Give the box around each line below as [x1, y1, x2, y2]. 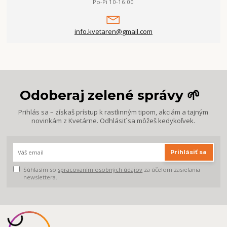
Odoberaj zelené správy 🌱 [20, 87, 201, 103]
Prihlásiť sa [170, 148, 207, 156]
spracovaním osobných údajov [58, 166, 143, 174]
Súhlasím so [23, 166, 58, 174]
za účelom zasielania [142, 166, 201, 174]
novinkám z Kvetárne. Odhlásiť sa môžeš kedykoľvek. [31, 116, 196, 125]
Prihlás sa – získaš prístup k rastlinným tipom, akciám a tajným [18, 107, 209, 117]
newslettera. [23, 173, 58, 181]
